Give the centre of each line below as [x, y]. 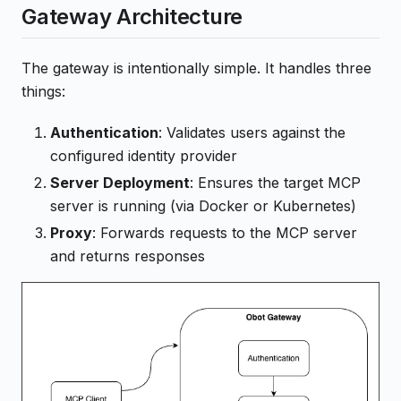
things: [43, 91]
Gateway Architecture [132, 16]
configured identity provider [144, 155]
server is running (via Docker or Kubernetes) [203, 205]
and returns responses [128, 256]
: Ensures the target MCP [275, 182]
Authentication [104, 132]
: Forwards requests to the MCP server [225, 232]
